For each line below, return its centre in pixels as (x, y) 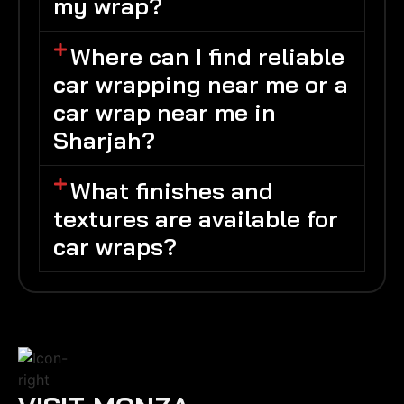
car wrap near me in (165, 113)
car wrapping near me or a (201, 85)
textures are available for (196, 219)
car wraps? (115, 247)
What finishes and (172, 191)
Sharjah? (104, 141)
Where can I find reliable (208, 57)
